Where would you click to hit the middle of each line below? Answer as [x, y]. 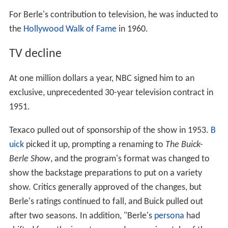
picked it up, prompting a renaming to [94, 145]
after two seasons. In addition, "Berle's [81, 216]
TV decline [35, 54]
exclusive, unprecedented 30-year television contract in [111, 93]
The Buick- [184, 145]
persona [169, 216]
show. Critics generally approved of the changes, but [105, 188]
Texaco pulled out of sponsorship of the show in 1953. [110, 131]
